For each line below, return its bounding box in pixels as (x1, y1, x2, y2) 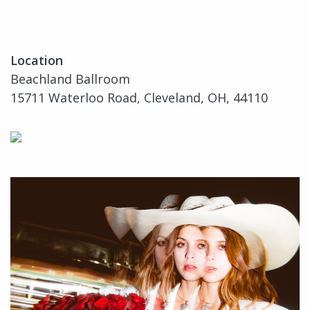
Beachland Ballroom (10, 71, 130, 88)
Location (10, 52, 63, 69)
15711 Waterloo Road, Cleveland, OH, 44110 (10, 89, 268, 107)
